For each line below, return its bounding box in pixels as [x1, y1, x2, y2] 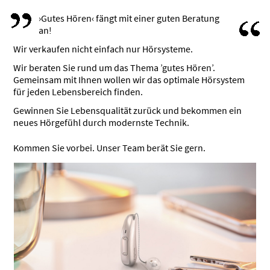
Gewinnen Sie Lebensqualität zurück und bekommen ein [13, 104, 242, 116]
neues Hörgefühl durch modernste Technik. [13, 116, 190, 128]
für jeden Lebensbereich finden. [13, 85, 143, 98]
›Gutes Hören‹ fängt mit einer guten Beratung [39, 11, 220, 24]
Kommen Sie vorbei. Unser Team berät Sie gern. [13, 141, 206, 154]
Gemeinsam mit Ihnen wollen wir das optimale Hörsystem [13, 73, 245, 86]
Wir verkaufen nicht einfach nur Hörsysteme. [13, 42, 193, 55]
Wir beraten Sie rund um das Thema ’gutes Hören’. [13, 61, 216, 74]
